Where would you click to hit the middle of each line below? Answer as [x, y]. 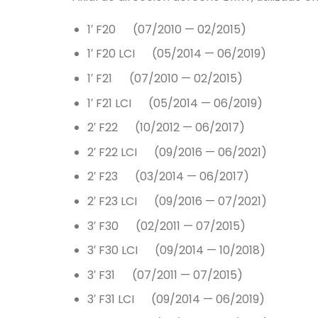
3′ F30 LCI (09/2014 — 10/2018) [176, 251]
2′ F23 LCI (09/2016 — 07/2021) [177, 201]
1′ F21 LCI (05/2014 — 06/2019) [175, 103]
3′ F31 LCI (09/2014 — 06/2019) [176, 300]
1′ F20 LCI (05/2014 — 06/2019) [176, 54]
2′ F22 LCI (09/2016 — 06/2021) [177, 152]
